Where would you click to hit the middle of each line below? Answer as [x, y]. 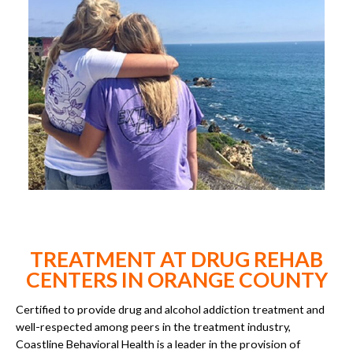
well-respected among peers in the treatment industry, [153, 327]
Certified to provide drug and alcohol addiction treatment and [170, 310]
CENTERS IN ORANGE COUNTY [176, 280]
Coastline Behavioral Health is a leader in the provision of [158, 344]
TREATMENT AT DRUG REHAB [176, 260]
